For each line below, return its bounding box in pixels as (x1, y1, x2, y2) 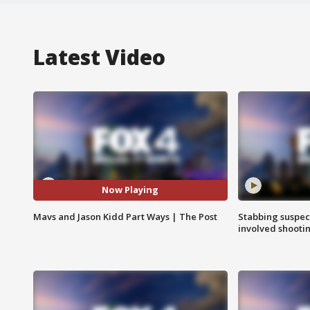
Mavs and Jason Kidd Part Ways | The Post (33, 210, 217, 223)
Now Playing (102, 183, 159, 197)
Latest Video (33, 42, 165, 71)
